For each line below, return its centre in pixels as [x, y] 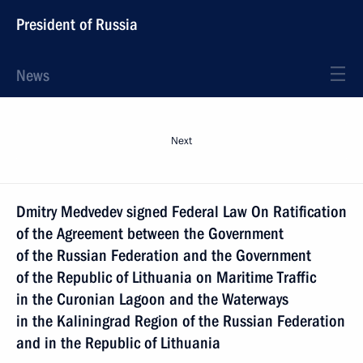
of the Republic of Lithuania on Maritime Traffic [166, 277]
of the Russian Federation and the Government [164, 255]
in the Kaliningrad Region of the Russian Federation [181, 321]
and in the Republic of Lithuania [118, 343]
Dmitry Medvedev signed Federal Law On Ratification [181, 211]
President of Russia [77, 24]
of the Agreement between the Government [150, 233]
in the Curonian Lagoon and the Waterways [152, 299]
